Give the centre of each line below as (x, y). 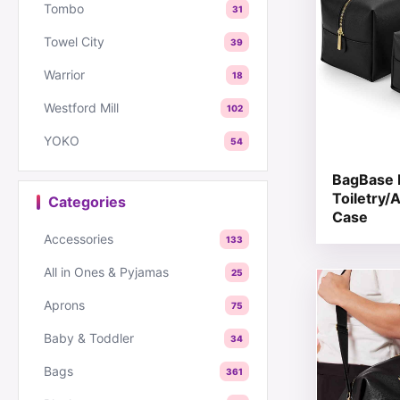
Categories (87, 202)
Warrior (64, 75)
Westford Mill (81, 108)
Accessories (79, 239)
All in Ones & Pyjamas (106, 272)
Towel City (74, 42)
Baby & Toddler (89, 338)
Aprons (64, 305)
